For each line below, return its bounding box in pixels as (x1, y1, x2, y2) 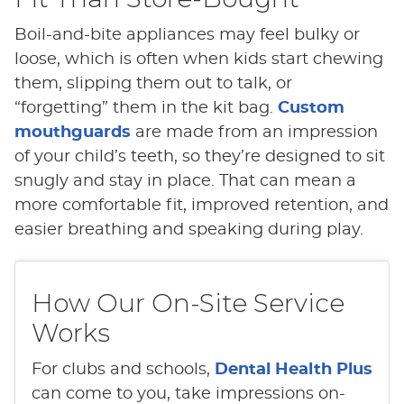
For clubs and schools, (31, 361, 215, 378)
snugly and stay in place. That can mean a (14, 172, 356, 189)
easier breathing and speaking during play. (14, 221, 363, 238)
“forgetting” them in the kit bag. (14, 99, 278, 116)
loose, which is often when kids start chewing (14, 50, 383, 68)
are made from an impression (130, 124, 378, 141)
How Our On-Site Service (31, 287, 344, 318)
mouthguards (14, 124, 131, 141)
